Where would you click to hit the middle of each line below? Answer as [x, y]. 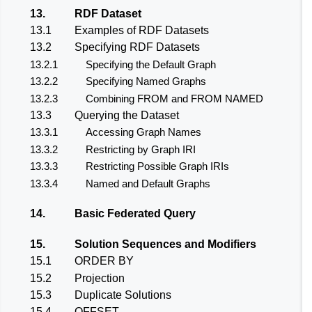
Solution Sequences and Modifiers [165, 244]
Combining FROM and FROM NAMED [174, 98]
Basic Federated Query [135, 214]
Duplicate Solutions [123, 295]
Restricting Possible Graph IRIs [157, 166]
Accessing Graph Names [143, 132]
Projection [100, 278]
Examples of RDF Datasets [142, 31]
